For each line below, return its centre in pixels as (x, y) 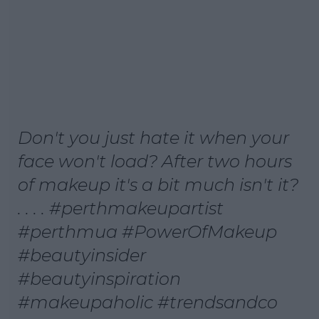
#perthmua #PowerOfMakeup (147, 231)
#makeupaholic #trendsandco (148, 302)
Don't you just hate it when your (153, 137)
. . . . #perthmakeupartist (121, 208)
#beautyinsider (82, 255)
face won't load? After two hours (155, 161)
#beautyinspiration (99, 278)
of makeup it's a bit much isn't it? (158, 184)
